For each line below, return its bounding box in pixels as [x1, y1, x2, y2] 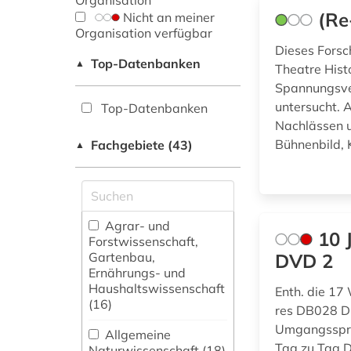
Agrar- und [102, 218, 170, 234]
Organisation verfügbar [75, 25, 212, 42]
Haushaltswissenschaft [89, 280, 225, 297]
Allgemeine [102, 327, 171, 343]
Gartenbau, [89, 249, 155, 266]
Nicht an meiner [120, 9, 215, 26]
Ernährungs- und [89, 265, 186, 281]
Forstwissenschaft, [89, 233, 198, 250]
